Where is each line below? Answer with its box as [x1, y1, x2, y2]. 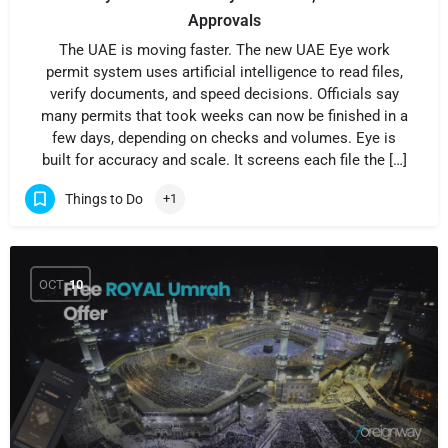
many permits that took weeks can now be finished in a [40, 107, 408, 125]
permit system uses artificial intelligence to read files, [45, 63, 403, 81]
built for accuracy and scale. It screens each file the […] [41, 151, 407, 169]
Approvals [187, 11, 261, 30]
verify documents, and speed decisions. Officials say [49, 85, 399, 103]
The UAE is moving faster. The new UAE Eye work [58, 41, 390, 59]
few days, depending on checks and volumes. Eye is [52, 129, 396, 147]
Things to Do [65, 190, 143, 207]
